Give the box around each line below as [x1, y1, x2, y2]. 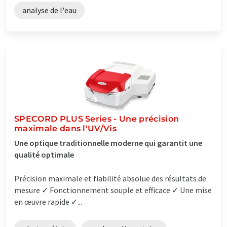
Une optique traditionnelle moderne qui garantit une [14, 137, 202, 148]
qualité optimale [14, 149, 74, 160]
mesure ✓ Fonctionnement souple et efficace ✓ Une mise [14, 184, 212, 195]
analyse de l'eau [22, 5, 77, 15]
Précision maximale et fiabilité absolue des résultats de [14, 173, 206, 183]
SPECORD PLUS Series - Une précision [14, 113, 179, 124]
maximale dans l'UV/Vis [14, 123, 117, 133]
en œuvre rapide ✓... [14, 196, 82, 207]
